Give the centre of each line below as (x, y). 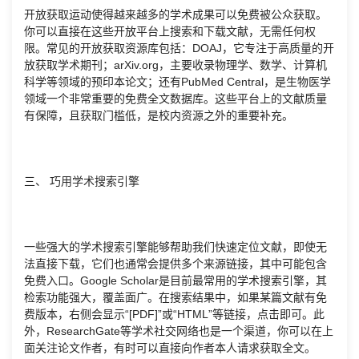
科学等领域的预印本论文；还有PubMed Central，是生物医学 (177, 81)
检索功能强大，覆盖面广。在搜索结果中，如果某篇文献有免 (175, 297)
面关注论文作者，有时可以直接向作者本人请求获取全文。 (170, 347)
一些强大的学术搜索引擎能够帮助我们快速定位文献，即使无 (175, 246)
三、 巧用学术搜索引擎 (82, 181)
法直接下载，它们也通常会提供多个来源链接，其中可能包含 (175, 263)
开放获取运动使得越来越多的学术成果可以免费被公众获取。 (175, 14)
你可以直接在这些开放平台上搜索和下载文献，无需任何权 (170, 31)
